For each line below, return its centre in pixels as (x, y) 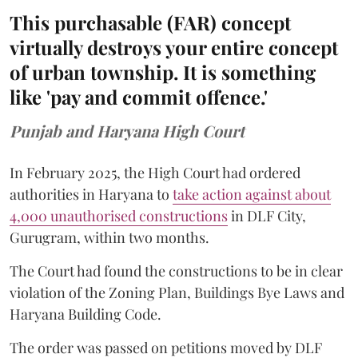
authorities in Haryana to (91, 194)
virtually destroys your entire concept (174, 47)
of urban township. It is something (163, 72)
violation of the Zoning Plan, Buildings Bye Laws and (177, 292)
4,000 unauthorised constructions (119, 215)
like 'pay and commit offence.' (139, 96)
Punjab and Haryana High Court (127, 130)
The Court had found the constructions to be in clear (176, 270)
